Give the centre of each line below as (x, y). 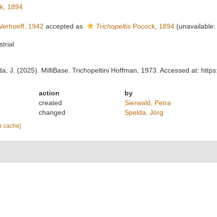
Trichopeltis (113, 26)
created (51, 103)
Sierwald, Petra (147, 103)
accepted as (64, 26)
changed (52, 112)
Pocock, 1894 (152, 26)
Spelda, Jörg (144, 112)
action (49, 93)
